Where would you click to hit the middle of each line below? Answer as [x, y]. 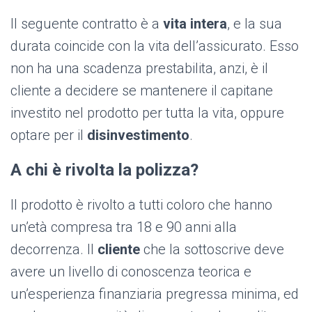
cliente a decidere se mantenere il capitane [142, 91]
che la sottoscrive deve [212, 250]
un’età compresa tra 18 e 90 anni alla [124, 227]
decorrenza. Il [54, 250]
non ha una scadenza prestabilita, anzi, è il [139, 69]
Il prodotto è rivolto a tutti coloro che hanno [141, 205]
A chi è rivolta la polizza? [104, 170]
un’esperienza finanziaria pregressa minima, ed [155, 294]
